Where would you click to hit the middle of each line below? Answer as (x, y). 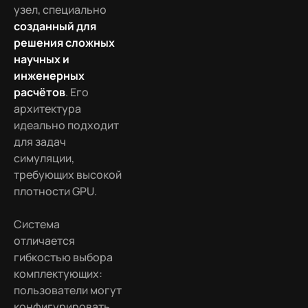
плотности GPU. (55, 191)
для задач (40, 142)
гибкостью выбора (63, 257)
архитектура (47, 109)
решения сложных (64, 43)
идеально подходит (66, 125)
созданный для (55, 26)
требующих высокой (68, 175)
